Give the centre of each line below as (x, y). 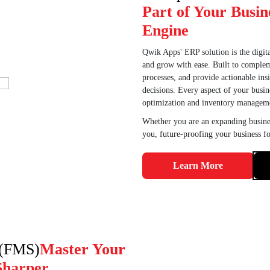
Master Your (83, 249)
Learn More (198, 165)
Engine (165, 30)
